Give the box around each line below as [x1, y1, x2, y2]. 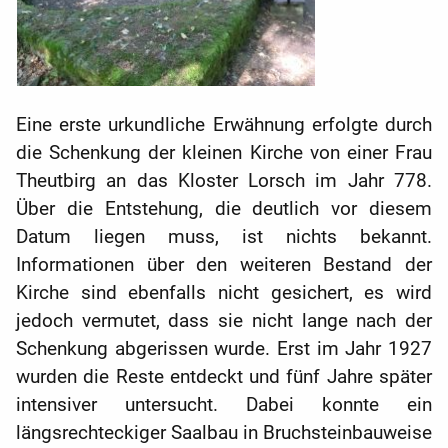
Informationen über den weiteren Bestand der [16, 254, 432, 277]
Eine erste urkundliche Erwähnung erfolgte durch [16, 114, 432, 137]
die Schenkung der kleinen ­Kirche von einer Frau [16, 142, 432, 165]
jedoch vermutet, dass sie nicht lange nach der [16, 310, 432, 333]
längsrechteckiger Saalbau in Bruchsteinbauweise [16, 422, 432, 445]
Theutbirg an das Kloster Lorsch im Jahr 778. [16, 170, 432, 193]
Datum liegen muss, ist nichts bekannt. [16, 226, 432, 249]
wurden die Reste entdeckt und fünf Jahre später [16, 366, 432, 389]
